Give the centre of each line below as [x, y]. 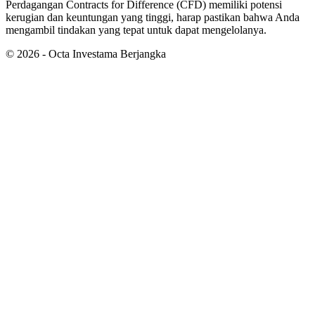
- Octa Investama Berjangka [103, 54]
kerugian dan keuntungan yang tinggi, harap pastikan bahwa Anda [153, 18]
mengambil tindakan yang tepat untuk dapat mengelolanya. [136, 30]
